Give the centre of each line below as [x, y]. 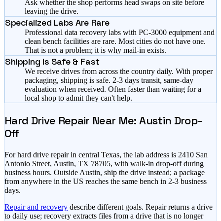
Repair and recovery [36, 207]
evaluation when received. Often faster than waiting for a [113, 89]
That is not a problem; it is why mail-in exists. [95, 50]
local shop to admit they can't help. [78, 98]
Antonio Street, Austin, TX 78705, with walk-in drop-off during [104, 164]
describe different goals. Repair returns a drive [141, 207]
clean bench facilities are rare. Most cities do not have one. [115, 41]
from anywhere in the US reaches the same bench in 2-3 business [106, 182]
